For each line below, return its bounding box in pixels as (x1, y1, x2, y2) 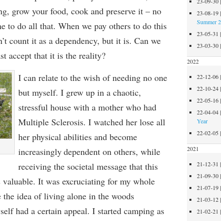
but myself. (18, 86, 61, 98)
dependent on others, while (63, 146, 160, 157)
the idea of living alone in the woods (3, 190, 134, 202)
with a (73, 101, 98, 113)
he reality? (68, 49, 106, 61)
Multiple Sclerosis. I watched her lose (18, 116, 156, 128)
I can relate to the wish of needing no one (18, 72, 167, 83)
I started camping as (92, 205, 164, 217)
